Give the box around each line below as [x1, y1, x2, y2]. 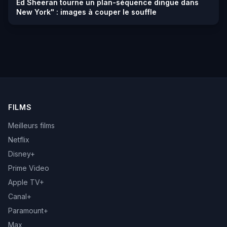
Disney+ [8, 149, 35, 158]
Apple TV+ [8, 178, 44, 186]
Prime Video [8, 164, 49, 172]
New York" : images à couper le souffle [16, 8, 157, 16]
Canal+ [8, 192, 31, 201]
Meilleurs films [8, 121, 55, 130]
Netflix [8, 135, 29, 144]
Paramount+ [8, 206, 48, 215]
